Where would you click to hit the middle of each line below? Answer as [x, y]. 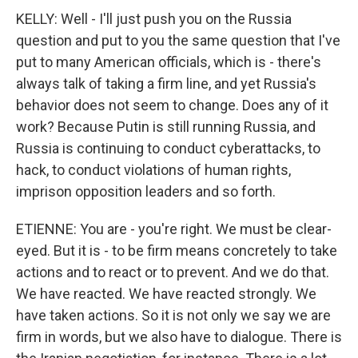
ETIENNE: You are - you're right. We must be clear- [174, 229]
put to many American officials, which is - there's [169, 62]
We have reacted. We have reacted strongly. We [166, 294]
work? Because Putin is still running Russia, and [166, 127]
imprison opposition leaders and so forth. [146, 191]
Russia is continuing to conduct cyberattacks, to [168, 148]
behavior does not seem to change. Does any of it [172, 105]
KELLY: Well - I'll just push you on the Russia [154, 19]
